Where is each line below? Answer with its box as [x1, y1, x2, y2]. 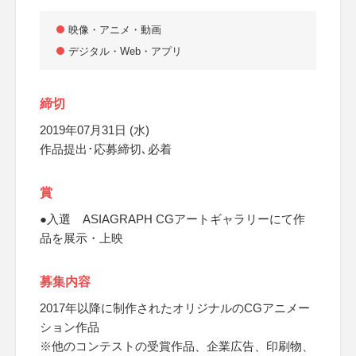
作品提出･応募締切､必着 [40, 142, 172, 156]
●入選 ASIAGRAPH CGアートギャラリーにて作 [40, 212, 305, 226]
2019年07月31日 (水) [40, 123, 149, 137]
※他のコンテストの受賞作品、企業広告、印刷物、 [40, 339, 314, 353]
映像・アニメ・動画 [68, 24, 161, 36]
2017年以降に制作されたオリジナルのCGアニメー [40, 301, 310, 315]
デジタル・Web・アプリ [68, 45, 182, 57]
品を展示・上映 [40, 231, 123, 245]
